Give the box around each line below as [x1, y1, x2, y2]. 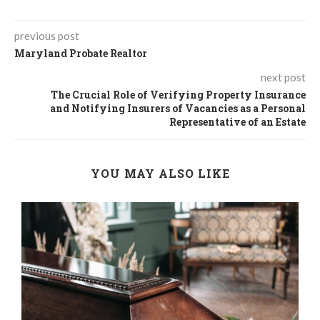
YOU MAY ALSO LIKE [90, 166, 230, 181]
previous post [14, 29, 79, 43]
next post [261, 71, 306, 84]
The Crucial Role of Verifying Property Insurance [51, 88, 306, 102]
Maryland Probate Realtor [14, 46, 147, 61]
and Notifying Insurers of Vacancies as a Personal [50, 101, 306, 116]
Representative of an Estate [169, 115, 306, 129]
